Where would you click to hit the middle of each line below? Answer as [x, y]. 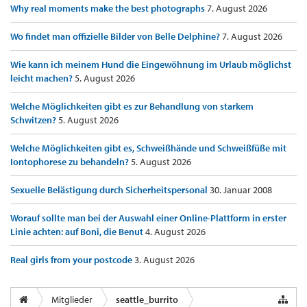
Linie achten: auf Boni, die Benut [78, 232]
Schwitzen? [34, 120]
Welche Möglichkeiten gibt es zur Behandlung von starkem [132, 107]
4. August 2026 [175, 232]
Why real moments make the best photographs [109, 9]
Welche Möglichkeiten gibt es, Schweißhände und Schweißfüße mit [148, 148]
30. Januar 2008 [241, 190]
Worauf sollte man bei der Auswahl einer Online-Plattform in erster [148, 218]
